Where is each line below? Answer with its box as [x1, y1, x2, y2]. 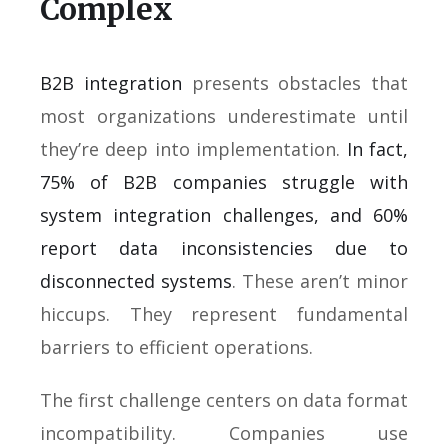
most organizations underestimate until [40, 104, 408, 128]
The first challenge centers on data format [40, 388, 408, 412]
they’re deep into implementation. [40, 137, 347, 161]
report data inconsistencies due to [40, 236, 408, 260]
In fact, [346, 137, 409, 161]
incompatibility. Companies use [40, 421, 408, 445]
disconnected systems [40, 269, 232, 293]
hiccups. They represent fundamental [40, 302, 408, 326]
